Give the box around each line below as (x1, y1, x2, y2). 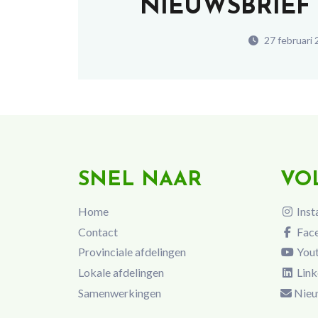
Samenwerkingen (77, 286, 161, 300)
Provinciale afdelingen (77, 245, 186, 259)
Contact (77, 224, 118, 238)
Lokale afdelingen (77, 265, 164, 280)
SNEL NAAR (77, 170, 202, 191)
